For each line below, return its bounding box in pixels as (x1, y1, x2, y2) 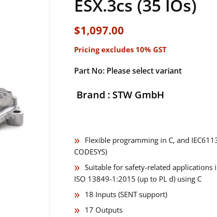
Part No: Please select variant (74, 65, 182, 76)
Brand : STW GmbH (77, 88, 164, 101)
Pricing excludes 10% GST (74, 44, 167, 54)
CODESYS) (74, 146, 107, 156)
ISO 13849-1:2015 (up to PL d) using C (74, 173, 201, 184)
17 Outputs (85, 204, 123, 215)
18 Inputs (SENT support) (85, 189, 167, 199)
